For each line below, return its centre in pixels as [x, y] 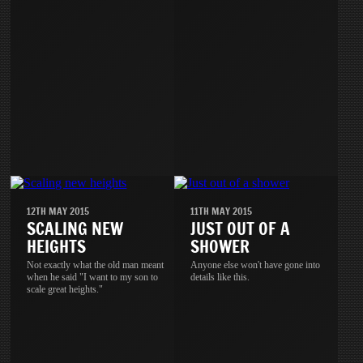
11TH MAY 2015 [222, 211]
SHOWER [220, 246]
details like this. [220, 277]
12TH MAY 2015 [58, 211]
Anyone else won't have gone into [256, 265]
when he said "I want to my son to [93, 277]
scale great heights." [65, 289]
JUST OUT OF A [241, 228]
